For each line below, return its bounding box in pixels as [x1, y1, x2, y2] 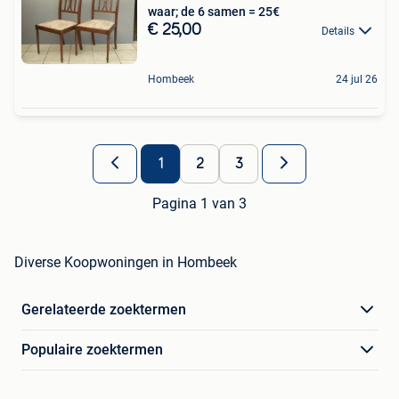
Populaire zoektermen [21, 341, 163, 359]
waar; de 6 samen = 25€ [148, 4, 280, 19]
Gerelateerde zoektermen [21, 301, 186, 319]
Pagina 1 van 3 [152, 195, 247, 213]
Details [322, 24, 354, 37]
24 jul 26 [336, 73, 378, 86]
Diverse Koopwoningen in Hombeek [14, 254, 237, 272]
